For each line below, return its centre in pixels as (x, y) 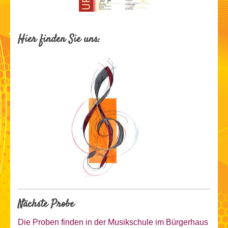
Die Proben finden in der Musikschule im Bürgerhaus (113, 222)
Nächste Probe (46, 205)
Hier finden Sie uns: (59, 40)
